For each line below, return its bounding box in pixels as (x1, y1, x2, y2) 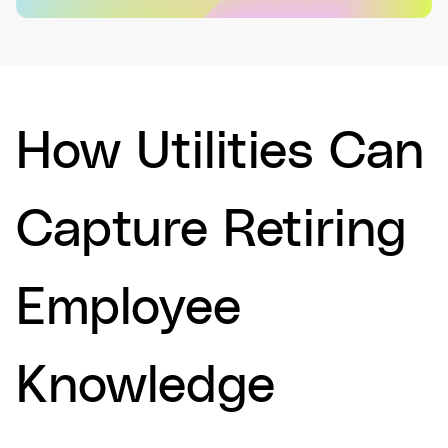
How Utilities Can (16, 126, 424, 180)
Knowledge (16, 360, 275, 414)
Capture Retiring (16, 204, 407, 258)
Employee (16, 282, 241, 336)
